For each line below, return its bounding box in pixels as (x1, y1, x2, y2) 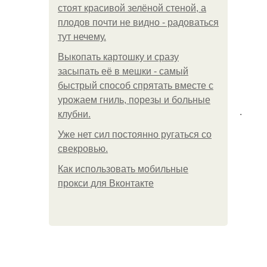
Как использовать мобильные (58, 164, 188, 174)
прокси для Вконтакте (58, 178, 154, 188)
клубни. (58, 109, 91, 119)
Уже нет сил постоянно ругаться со (58, 129, 212, 139)
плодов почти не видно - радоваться (58, 17, 219, 27)
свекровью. (58, 144, 108, 154)
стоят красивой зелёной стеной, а (58, 3, 206, 13)
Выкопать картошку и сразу (58, 52, 179, 62)
